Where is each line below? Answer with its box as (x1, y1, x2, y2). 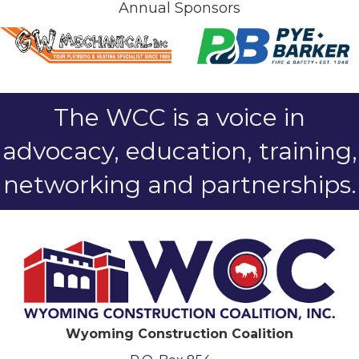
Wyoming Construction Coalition (66, 326, 293, 342)
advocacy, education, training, (2, 135, 357, 166)
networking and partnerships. (2, 169, 357, 200)
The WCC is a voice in (54, 102, 305, 132)
